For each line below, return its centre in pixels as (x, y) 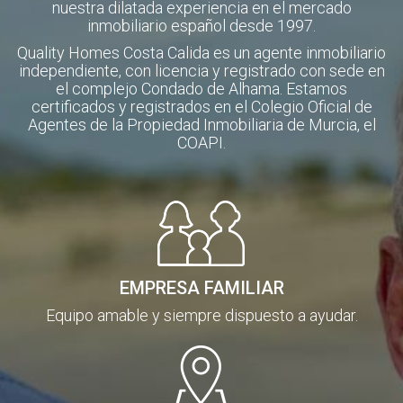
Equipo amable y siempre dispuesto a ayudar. (201, 316)
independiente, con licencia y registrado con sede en (201, 71)
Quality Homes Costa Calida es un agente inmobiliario (201, 53)
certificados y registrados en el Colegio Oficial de (201, 107)
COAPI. (201, 143)
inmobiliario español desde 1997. (201, 26)
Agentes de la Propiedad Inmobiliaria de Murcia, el (201, 125)
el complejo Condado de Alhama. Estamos (201, 89)
